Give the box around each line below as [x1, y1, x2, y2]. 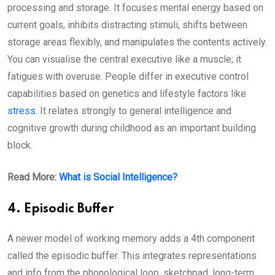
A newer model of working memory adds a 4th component [7, 233, 255, 244]
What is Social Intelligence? [59, 171, 177, 183]
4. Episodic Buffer [7, 203, 114, 215]
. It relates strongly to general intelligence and [36, 105, 231, 117]
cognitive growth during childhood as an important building [7, 122, 256, 134]
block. [7, 139, 33, 151]
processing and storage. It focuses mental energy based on [7, 2, 263, 14]
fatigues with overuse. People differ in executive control [7, 71, 249, 82]
